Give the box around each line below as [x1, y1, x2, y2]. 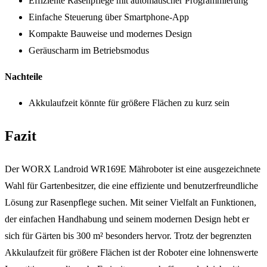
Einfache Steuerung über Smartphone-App [29, 12, 189, 23]
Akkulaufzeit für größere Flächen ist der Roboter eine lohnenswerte [5, 247, 258, 257]
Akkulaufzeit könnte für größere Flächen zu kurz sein [29, 98, 229, 108]
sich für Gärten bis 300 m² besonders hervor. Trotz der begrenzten [5, 230, 252, 241]
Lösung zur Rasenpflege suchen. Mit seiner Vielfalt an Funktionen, [5, 197, 256, 207]
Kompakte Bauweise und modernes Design [29, 29, 192, 39]
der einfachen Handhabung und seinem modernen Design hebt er [5, 213, 249, 224]
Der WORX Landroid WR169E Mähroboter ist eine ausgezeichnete [5, 163, 260, 174]
